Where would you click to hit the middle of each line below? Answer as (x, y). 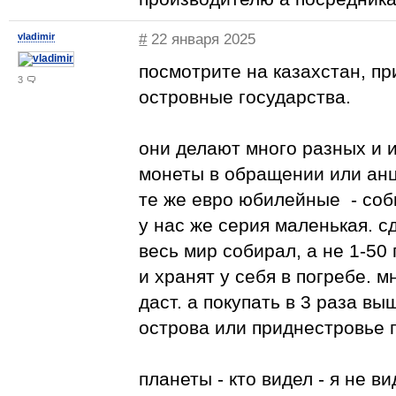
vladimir (36, 36)
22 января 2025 (202, 39)
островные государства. (245, 97)
